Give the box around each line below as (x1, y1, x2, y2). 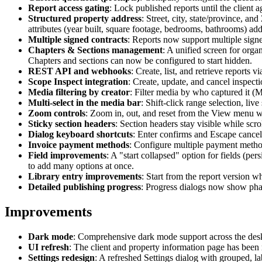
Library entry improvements (28, 171, 142, 182)
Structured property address (28, 13, 142, 24)
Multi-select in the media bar (28, 98, 141, 108)
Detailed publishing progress (28, 182, 141, 192)
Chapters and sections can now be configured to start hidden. (28, 56, 252, 66)
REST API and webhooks (28, 66, 131, 77)
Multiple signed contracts (28, 35, 127, 45)
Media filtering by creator (28, 87, 130, 98)
